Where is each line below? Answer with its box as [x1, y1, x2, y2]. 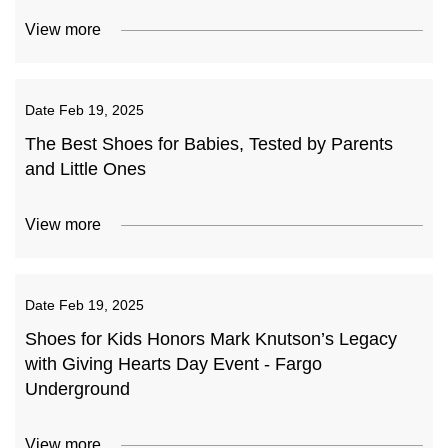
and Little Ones [25, 159, 146, 179]
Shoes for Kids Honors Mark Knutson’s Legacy [25, 329, 397, 349]
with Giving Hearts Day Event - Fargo [25, 354, 322, 374]
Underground [25, 379, 130, 399]
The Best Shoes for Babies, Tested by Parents [25, 134, 393, 154]
